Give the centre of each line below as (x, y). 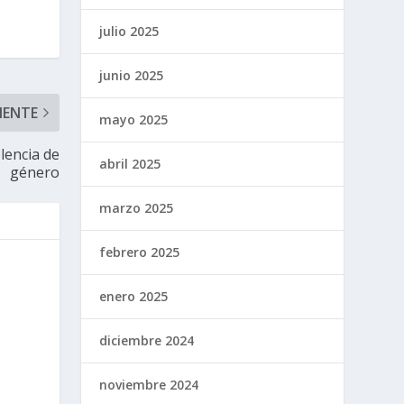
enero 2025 (134, 296)
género (35, 172)
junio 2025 (132, 75)
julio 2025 (129, 31)
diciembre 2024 (147, 340)
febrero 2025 (140, 252)
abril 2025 (130, 163)
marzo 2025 (137, 207)
